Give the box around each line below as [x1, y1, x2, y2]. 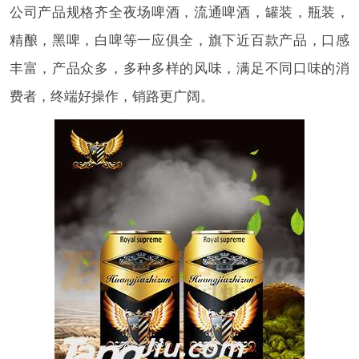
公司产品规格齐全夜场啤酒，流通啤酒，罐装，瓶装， [9, 2, 350, 22]
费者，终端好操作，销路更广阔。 [9, 86, 214, 106]
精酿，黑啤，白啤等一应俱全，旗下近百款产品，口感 [9, 30, 350, 50]
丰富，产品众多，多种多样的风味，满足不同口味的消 [9, 58, 350, 78]
